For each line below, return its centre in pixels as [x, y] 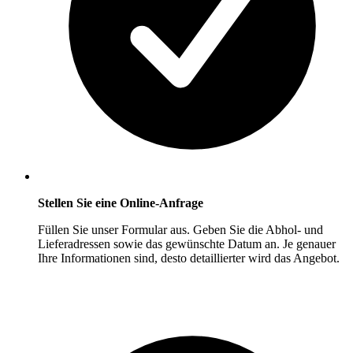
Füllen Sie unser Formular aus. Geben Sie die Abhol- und [180, 230]
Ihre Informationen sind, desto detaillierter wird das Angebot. [189, 258]
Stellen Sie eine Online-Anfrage [121, 203]
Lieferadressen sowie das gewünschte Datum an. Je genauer [187, 244]
